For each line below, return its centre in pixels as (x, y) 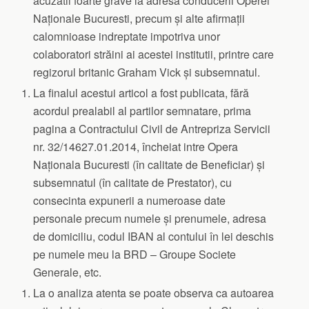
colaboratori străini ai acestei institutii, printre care (154, 54)
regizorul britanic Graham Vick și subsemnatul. (147, 72)
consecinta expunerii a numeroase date (130, 200)
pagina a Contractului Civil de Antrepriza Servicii (152, 128)
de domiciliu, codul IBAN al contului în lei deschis (154, 236)
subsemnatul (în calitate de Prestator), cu (133, 182)
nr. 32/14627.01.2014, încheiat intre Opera (136, 146)
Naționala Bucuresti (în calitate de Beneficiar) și (149, 164)
